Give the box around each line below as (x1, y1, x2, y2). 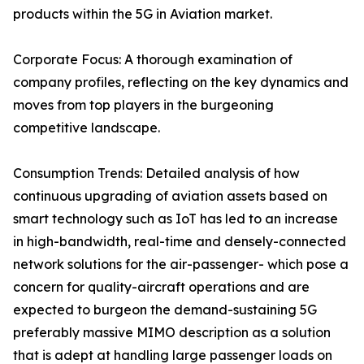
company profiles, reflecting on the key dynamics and (13, 74, 349, 91)
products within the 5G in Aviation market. (13, 6, 272, 23)
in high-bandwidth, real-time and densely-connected (13, 233, 346, 250)
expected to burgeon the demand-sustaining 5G (13, 301, 317, 318)
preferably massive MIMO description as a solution (13, 324, 331, 341)
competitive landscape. (13, 119, 160, 136)
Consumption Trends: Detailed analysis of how (13, 165, 300, 182)
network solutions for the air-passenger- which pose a (13, 256, 349, 273)
